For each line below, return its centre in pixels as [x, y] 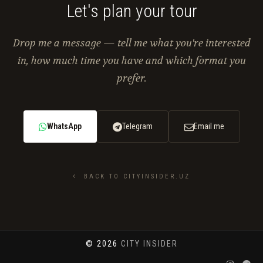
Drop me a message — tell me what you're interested [131, 43]
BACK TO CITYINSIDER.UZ [134, 177]
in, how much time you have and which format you [131, 61]
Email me [209, 127]
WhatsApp [64, 127]
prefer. [131, 78]
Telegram [137, 127]
